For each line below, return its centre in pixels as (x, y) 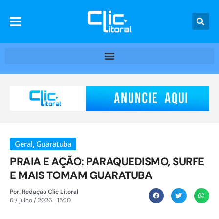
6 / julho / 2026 (31, 200)
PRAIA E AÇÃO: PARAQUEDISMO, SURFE (107, 161)
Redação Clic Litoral (49, 191)
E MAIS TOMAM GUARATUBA (81, 175)
